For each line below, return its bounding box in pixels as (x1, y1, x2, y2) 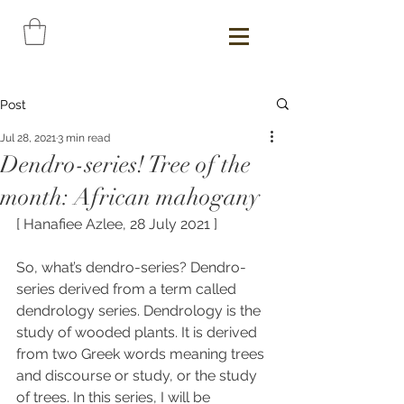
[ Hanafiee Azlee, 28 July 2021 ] (16, 215, 217, 233)
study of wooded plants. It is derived (16, 323, 261, 341)
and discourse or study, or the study (16, 366, 261, 384)
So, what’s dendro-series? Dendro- (16, 258, 246, 276)
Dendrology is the (143, 301, 264, 319)
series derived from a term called (16, 280, 240, 298)
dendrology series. (16, 301, 143, 319)
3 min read (58, 131, 110, 144)
